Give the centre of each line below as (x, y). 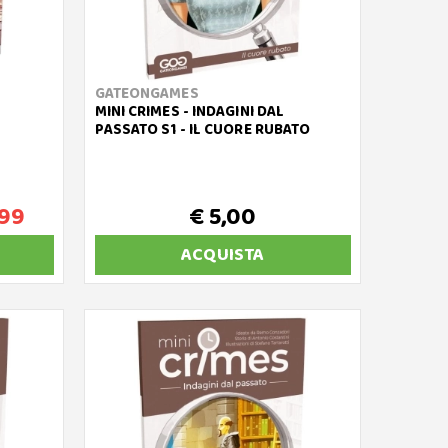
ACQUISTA (223, 255)
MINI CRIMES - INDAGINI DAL (189, 112)
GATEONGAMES (146, 94)
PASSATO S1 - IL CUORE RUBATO (202, 130)
